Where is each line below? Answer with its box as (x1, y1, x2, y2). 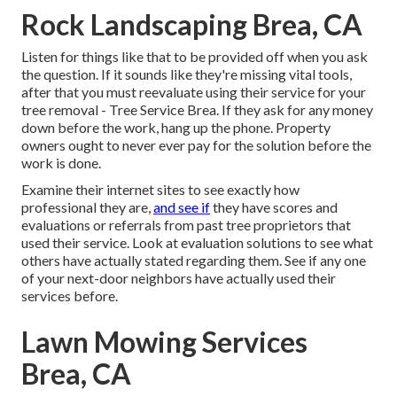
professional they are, (21, 198, 153, 216)
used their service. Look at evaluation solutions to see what (21, 234, 373, 252)
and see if (153, 198, 210, 216)
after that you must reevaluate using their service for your (21, 83, 366, 101)
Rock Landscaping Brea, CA (21, 7, 362, 43)
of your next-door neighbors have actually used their (21, 269, 336, 287)
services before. (21, 287, 118, 305)
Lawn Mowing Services (21, 324, 307, 360)
